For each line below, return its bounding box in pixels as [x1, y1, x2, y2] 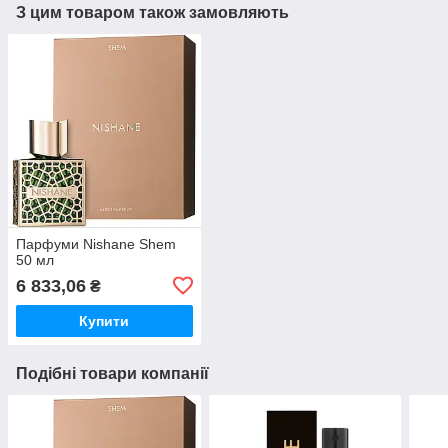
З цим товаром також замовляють [16, 4, 289, 22]
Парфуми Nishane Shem [16, 235, 176, 252]
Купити [79, 312, 130, 329]
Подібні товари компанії [16, 364, 209, 382]
